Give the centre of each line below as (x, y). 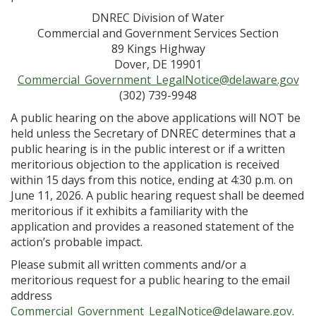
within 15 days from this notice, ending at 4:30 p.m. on (152, 180)
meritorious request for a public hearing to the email (150, 280)
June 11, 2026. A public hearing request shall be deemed (157, 195)
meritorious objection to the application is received (145, 164)
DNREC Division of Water (158, 18)
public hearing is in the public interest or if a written (148, 149)
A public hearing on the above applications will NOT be (156, 118)
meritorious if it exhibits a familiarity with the (129, 211)
